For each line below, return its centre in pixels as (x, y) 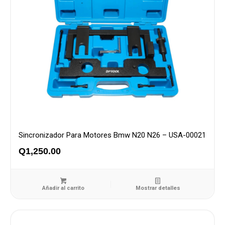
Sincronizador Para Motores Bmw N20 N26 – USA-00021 (112, 135)
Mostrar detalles (158, 188)
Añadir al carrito (64, 188)
